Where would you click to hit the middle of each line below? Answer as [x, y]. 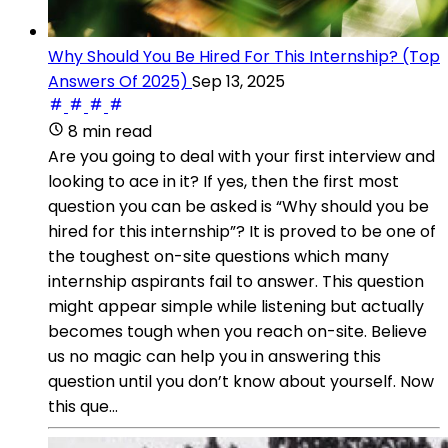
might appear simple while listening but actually [236, 306]
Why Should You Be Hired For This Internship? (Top [244, 56]
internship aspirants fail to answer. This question [236, 281]
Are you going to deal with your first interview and [241, 156]
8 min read [110, 131]
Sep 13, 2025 [238, 81]
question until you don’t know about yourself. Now [241, 381]
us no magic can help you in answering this [214, 356]
